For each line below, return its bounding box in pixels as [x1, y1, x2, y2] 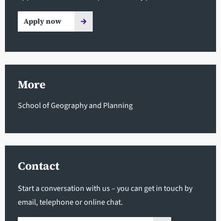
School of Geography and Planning [17, 100, 133, 111]
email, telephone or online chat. [17, 196, 123, 208]
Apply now [23, 16, 61, 26]
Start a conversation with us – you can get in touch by [17, 183, 192, 194]
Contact [17, 158, 59, 174]
